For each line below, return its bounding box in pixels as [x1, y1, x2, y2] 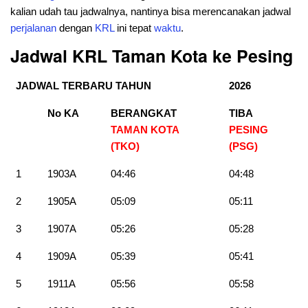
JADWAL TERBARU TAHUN [16, 79, 151, 91]
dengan [56, 21, 95, 34]
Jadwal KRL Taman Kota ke [10, 43, 236, 68]
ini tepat [114, 21, 154, 34]
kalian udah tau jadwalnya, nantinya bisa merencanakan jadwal [10, 5, 291, 17]
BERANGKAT [111, 107, 177, 119]
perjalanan [10, 21, 56, 34]
